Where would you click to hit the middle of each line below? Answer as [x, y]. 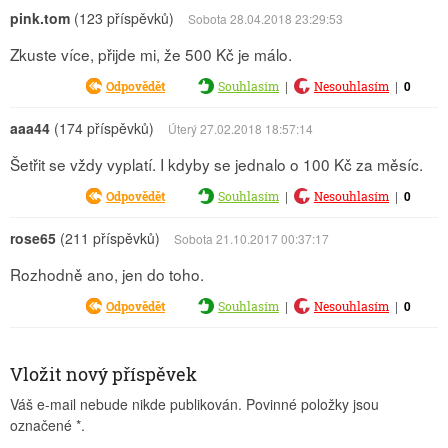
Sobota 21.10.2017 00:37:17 [251, 238]
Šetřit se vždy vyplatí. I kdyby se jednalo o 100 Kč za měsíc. [216, 164]
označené [43, 425]
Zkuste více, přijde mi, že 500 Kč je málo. [151, 54]
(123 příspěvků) [122, 18]
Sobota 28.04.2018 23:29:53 [265, 18]
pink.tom [40, 18]
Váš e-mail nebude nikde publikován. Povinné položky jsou [194, 404]
